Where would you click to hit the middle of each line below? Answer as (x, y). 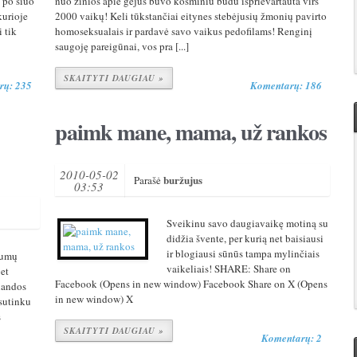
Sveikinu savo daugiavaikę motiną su (247, 223)
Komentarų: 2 (292, 338)
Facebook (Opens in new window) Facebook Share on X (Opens (191, 284)
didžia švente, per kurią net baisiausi (245, 238)
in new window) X (94, 299)
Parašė (148, 180)
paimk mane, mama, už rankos (190, 132)
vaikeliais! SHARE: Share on (228, 269)
